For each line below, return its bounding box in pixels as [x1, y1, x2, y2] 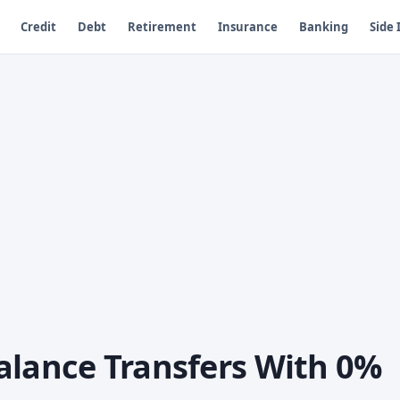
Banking [298, 18, 348, 35]
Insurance [217, 18, 278, 35]
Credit [20, 18, 56, 35]
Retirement [127, 18, 196, 35]
